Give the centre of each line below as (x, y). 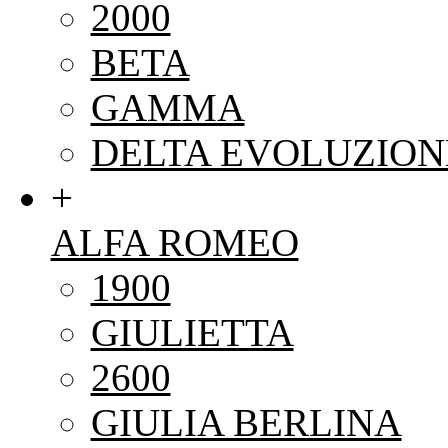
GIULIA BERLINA (246, 422)
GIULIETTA (192, 332)
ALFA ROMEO (174, 242)
